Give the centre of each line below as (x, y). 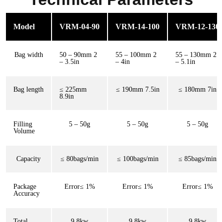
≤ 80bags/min (80, 159)
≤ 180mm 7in (197, 89)
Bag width (28, 55)
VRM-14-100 (138, 26)
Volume (24, 131)
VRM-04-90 (80, 26)
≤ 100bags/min (138, 159)
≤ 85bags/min (197, 159)
